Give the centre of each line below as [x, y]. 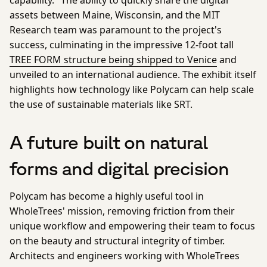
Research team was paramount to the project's [116, 30]
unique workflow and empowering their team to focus [132, 226]
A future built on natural [109, 142]
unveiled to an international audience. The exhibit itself [133, 74]
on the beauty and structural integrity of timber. [117, 241]
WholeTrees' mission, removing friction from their [122, 211]
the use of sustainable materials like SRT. [101, 104]
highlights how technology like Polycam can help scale [132, 89]
